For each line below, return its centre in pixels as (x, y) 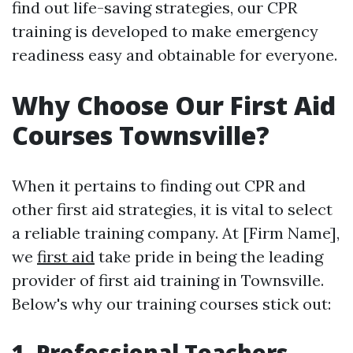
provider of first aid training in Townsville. (168, 280)
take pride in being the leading (209, 256)
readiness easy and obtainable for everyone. (175, 55)
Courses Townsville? (141, 135)
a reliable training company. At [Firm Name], (176, 233)
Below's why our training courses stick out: (171, 304)
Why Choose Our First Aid (174, 105)
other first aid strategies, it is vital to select (172, 209)
